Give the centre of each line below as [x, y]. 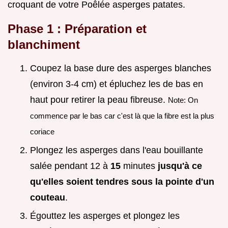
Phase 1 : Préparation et [77, 29]
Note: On [183, 100]
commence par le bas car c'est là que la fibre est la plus [122, 116]
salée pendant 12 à [70, 166]
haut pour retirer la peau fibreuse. [99, 100]
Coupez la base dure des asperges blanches [121, 68]
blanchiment [44, 45]
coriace [42, 132]
